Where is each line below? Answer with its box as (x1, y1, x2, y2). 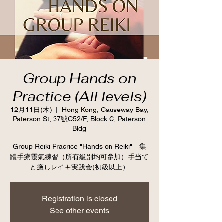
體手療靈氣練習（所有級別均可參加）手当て (10, 152, 149, 161)
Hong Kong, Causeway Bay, (61, 105, 149, 113)
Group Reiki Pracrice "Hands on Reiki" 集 (12, 142, 146, 150)
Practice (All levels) (12, 87, 146, 105)
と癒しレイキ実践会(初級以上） (29, 163, 129, 171)
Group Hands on (22, 69, 136, 87)
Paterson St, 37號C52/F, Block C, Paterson (13, 114, 146, 123)
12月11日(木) (10, 105, 52, 113)
